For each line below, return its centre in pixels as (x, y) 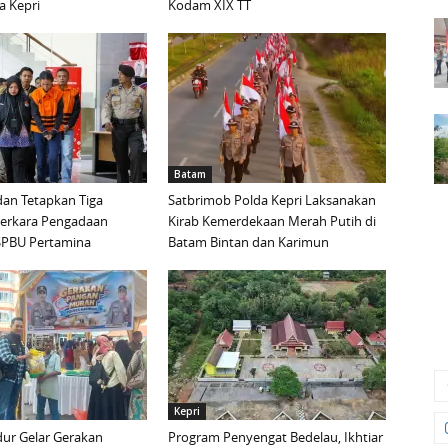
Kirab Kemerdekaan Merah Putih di (272, 221)
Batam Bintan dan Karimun (248, 242)
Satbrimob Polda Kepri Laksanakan (272, 200)
